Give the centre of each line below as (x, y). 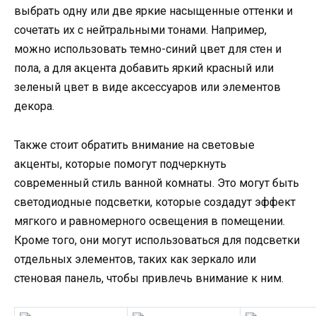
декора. (34, 107)
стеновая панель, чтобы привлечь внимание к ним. (149, 278)
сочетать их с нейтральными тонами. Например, (140, 30)
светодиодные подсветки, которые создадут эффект (155, 202)
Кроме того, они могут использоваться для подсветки (157, 240)
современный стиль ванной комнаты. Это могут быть (157, 183)
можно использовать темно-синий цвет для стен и (148, 49)
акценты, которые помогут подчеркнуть (120, 164)
